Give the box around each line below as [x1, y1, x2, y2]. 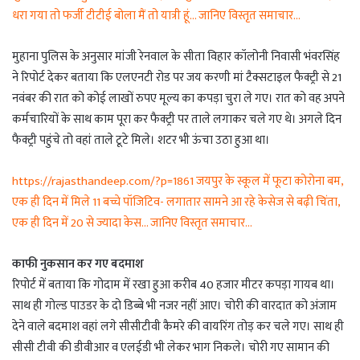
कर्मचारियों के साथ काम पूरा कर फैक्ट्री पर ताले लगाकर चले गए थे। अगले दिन [12, 109, 342, 130]
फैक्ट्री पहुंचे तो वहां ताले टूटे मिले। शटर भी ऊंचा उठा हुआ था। [12, 130, 270, 151]
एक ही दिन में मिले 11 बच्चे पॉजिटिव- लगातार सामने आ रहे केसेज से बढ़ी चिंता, [12, 192, 340, 213]
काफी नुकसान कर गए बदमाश [12, 254, 144, 275]
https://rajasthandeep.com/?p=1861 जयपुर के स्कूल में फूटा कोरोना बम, [12, 171, 343, 192]
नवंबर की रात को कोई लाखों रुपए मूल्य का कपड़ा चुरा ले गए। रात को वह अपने [12, 88, 345, 109]
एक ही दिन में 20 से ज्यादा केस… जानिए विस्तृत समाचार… [12, 213, 252, 234]
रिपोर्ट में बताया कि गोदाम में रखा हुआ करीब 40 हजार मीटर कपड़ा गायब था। [12, 275, 335, 296]
